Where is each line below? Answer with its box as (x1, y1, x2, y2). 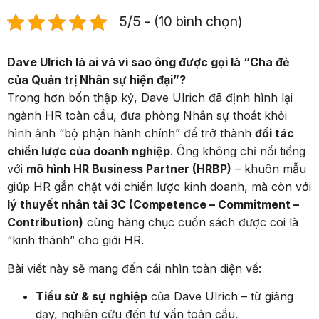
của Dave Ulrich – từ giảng (147, 289, 293, 304)
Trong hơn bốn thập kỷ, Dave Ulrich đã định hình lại (7, 90, 293, 105)
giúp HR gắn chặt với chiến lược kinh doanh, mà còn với (7, 179, 311, 194)
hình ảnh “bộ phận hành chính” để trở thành (7, 126, 255, 141)
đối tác (255, 126, 294, 141)
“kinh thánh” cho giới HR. (7, 233, 144, 248)
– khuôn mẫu (231, 162, 306, 177)
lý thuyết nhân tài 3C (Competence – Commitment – (7, 197, 299, 212)
